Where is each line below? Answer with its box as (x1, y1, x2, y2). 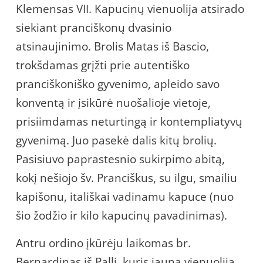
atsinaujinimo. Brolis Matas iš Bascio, (16, 38, 209, 54)
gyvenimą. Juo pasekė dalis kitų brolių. (16, 132, 217, 148)
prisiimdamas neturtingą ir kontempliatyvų (16, 113, 242, 129)
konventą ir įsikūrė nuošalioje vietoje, (16, 95, 211, 110)
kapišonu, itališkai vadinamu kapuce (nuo (16, 188, 234, 204)
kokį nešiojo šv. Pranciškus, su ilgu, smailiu (16, 170, 237, 186)
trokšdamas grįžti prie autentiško (16, 57, 190, 73)
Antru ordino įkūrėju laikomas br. (16, 235, 191, 251)
